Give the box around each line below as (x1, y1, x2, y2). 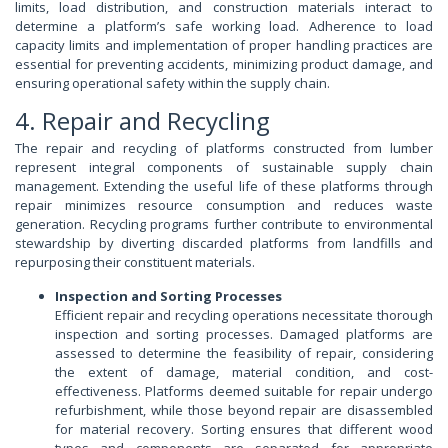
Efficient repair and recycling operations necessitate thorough (55, 306, 433, 325)
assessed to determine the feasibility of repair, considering (55, 344, 433, 363)
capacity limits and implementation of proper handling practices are (15, 36, 433, 55)
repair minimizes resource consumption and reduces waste (15, 196, 433, 215)
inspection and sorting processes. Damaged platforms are (55, 325, 433, 344)
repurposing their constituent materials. (15, 253, 255, 272)
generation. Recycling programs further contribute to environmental (15, 215, 433, 234)
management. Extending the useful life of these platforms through (15, 177, 433, 196)
